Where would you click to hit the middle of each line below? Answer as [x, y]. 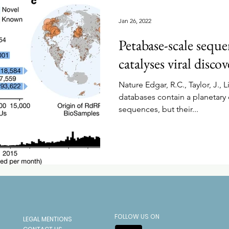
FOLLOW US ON [137, 216]
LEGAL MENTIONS [48, 219]
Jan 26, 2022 [135, 20]
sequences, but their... [158, 109]
